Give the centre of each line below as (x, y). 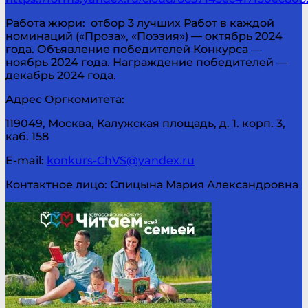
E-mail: (26, 160)
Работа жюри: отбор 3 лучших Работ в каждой (140, 23)
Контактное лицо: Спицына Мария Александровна (152, 184)
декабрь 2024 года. (61, 75)
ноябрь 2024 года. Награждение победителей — (146, 62)
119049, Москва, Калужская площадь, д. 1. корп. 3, (145, 123)
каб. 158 (27, 136)
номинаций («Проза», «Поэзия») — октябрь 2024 (144, 36)
